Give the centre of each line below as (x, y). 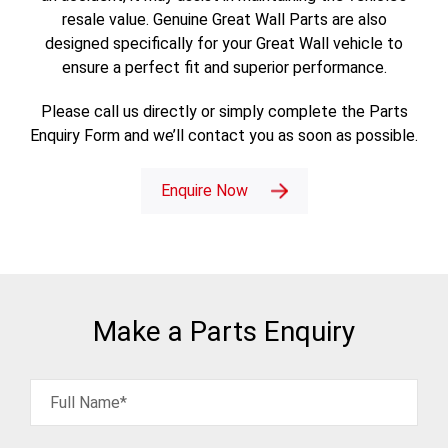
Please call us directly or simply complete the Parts (224, 111)
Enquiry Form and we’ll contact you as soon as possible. (224, 135)
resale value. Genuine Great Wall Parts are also (224, 19)
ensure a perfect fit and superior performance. (224, 67)
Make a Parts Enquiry (224, 331)
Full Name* (88, 402)
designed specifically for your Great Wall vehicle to (224, 43)
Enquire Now (204, 190)
